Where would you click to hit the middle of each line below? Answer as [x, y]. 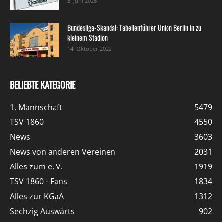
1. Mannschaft [36, 107]
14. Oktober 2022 [89, 48]
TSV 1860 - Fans [39, 181]
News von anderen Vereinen [63, 151]
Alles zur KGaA [37, 196]
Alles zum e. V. [36, 166]
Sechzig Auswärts [42, 211]
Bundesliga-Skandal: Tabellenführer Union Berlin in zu [134, 27]
